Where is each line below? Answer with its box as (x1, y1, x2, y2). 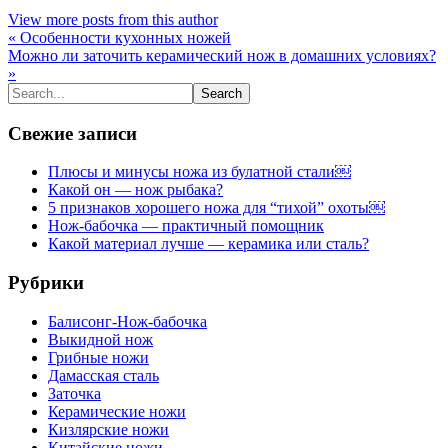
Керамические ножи (48, 402, 186, 420)
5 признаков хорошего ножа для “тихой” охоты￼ (48, 199, 385, 217)
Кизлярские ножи (48, 420, 169, 438)
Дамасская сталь (48, 366, 159, 384)
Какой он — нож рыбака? (48, 181, 223, 199)
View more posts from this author (8, 10, 218, 28)
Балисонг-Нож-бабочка (48, 312, 207, 330)
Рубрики (8, 272, 84, 294)
